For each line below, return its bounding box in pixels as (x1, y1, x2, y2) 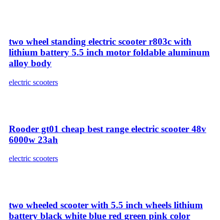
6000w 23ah (9, 134, 58, 145)
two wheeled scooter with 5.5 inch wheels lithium (9, 200, 203, 211)
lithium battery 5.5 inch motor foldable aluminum (9, 47, 210, 58)
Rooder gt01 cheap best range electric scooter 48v (9, 123, 206, 134)
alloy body (9, 58, 52, 69)
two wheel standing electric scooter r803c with (9, 36, 192, 47)
